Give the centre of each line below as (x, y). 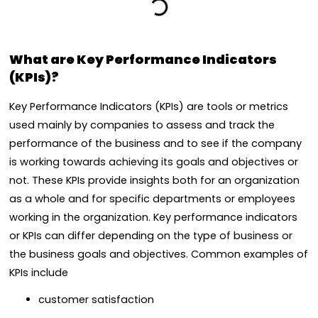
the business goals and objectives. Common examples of (159, 254)
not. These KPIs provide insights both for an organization (154, 180)
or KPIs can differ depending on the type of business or (151, 235)
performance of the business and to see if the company (155, 143)
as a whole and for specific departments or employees (152, 198)
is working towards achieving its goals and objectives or (154, 161)
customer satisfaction (96, 300)
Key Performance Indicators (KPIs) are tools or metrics (149, 106)
